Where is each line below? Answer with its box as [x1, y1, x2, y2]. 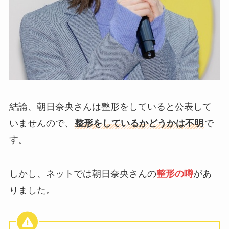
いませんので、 [9, 118, 74, 128]
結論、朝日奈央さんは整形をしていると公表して [9, 101, 212, 112]
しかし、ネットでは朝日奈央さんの [9, 169, 156, 179]
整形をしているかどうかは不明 [74, 118, 203, 128]
